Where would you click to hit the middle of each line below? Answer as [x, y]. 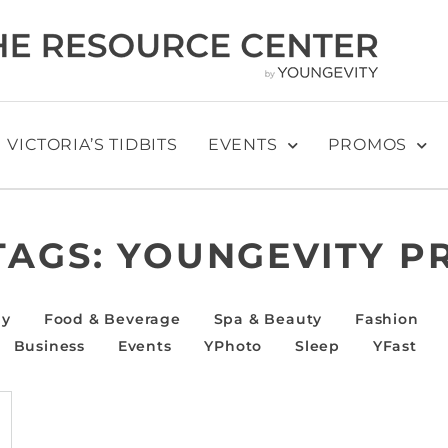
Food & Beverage [112, 318]
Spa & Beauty [268, 318]
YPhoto [233, 345]
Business [49, 345]
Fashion [387, 318]
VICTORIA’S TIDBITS [92, 144]
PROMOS [368, 144]
